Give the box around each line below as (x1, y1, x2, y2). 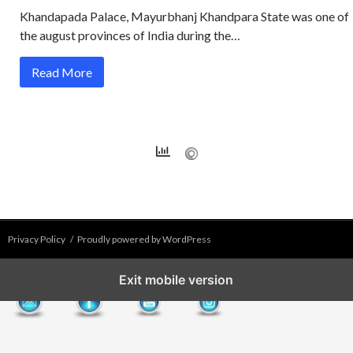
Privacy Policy (8, 232, 65, 245)
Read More (32, 64, 92, 80)
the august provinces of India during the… (20, 27, 240, 43)
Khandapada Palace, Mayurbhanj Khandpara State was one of (20, 8, 349, 24)
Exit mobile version (119, 271, 234, 288)
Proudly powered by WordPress (77, 232, 211, 245)
